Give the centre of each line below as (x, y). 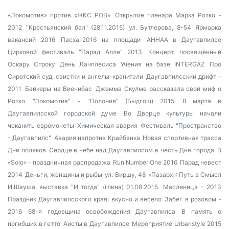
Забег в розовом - (193, 199)
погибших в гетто (34, 224)
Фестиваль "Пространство (181, 125)
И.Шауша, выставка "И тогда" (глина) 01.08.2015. (84, 187)
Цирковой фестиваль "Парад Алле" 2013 (75, 52)
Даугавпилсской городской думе (62, 113)
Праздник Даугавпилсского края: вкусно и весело (85, 199)
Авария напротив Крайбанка (97, 138)
